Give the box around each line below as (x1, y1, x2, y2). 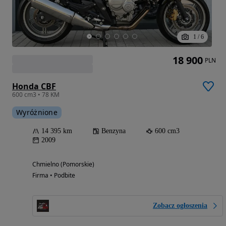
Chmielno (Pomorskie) (32, 159, 94, 168)
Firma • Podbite (32, 171, 75, 180)
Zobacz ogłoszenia (153, 201, 207, 209)
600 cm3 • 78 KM (12, 90, 60, 99)
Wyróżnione (16, 107, 58, 117)
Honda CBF (12, 80, 56, 92)
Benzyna (101, 127, 126, 135)
